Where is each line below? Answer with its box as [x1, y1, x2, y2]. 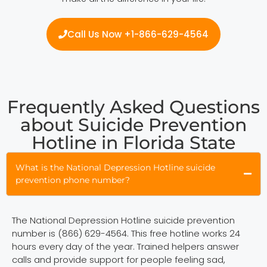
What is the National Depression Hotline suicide [15, 162, 215, 173]
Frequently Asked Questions [7, 95, 260, 118]
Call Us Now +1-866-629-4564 [67, 27, 209, 41]
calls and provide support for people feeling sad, [12, 253, 225, 266]
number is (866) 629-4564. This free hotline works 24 [12, 226, 240, 240]
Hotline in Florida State [32, 131, 235, 154]
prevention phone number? [15, 174, 130, 185]
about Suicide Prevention [20, 113, 247, 136]
